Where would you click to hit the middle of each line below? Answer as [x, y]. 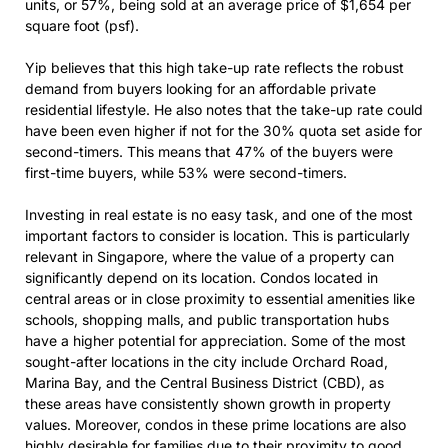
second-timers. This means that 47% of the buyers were [209, 151]
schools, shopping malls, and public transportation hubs [207, 319]
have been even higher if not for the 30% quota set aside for [223, 130]
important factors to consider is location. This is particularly [217, 235]
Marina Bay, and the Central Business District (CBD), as [204, 382]
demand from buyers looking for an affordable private [200, 88]
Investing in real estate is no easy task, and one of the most [219, 214]
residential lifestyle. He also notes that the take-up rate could [224, 109]
